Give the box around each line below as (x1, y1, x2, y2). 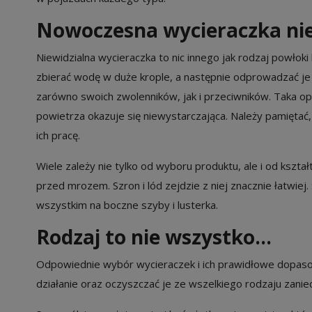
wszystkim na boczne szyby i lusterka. (36, 197, 218, 212)
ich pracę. (36, 127, 80, 142)
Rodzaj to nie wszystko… (36, 223, 272, 250)
